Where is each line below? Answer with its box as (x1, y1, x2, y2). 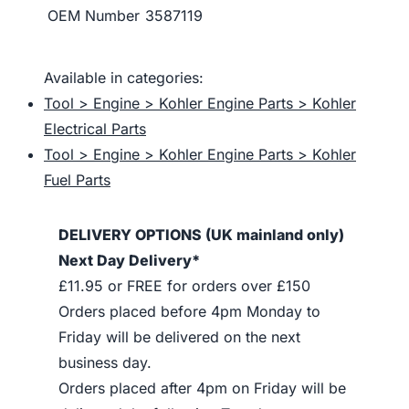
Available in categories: (44, 68, 204, 88)
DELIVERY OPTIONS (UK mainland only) (58, 225, 344, 245)
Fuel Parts (44, 171, 110, 190)
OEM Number (47, 6, 140, 26)
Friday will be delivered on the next (58, 328, 300, 347)
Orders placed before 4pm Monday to (58, 302, 320, 321)
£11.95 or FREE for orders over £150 (58, 277, 310, 296)
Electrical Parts (44, 120, 146, 139)
